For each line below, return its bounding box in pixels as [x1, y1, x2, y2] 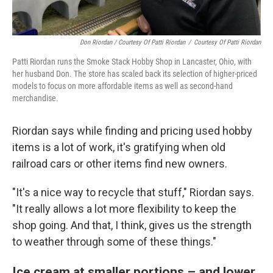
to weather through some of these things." [12, 235, 216, 248]
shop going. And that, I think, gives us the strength [12, 219, 252, 232]
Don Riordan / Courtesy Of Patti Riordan [80, 38, 185, 46]
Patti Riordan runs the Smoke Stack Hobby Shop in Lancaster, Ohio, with [12, 57, 252, 66]
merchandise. [12, 93, 58, 103]
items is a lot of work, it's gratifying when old [12, 141, 225, 154]
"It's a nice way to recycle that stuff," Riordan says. [12, 186, 254, 199]
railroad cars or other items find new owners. [12, 157, 227, 170]
